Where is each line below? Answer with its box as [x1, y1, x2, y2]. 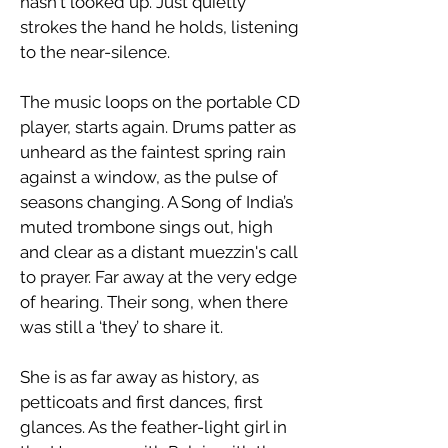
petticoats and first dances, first [20, 392, 263, 412]
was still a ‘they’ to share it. [20, 317, 223, 337]
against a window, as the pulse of [20, 167, 278, 187]
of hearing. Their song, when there [20, 292, 288, 312]
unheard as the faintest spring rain [20, 142, 286, 162]
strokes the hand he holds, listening [20, 17, 299, 37]
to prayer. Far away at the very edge [20, 267, 297, 287]
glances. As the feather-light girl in [20, 417, 287, 437]
